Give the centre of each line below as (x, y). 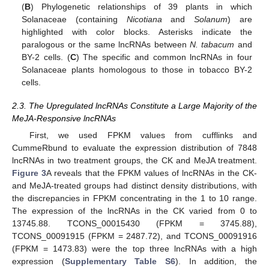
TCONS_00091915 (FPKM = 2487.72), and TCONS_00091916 (134, 236)
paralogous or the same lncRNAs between (106, 45)
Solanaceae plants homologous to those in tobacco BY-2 (137, 70)
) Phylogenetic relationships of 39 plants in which (141, 7)
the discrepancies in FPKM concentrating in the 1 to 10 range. (134, 198)
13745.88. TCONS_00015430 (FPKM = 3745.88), (134, 223)
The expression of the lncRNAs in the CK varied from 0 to (134, 210)
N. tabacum (212, 45)
